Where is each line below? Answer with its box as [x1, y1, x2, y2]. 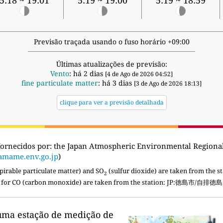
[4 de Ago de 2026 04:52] [105, 70, 173, 79]
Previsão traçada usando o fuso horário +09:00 [33, 37, 190, 47]
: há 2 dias [69, 69, 105, 79]
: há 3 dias [98, 78, 134, 88]
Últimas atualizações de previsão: [56, 59, 167, 69]
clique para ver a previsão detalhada [59, 98, 164, 107]
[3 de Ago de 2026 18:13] [134, 79, 202, 88]
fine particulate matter [21, 78, 98, 88]
